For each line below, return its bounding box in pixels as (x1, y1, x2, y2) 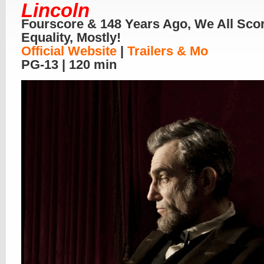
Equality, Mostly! (21, 30, 121, 45)
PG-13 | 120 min (21, 57, 117, 72)
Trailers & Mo (127, 44, 208, 58)
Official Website (21, 44, 117, 58)
